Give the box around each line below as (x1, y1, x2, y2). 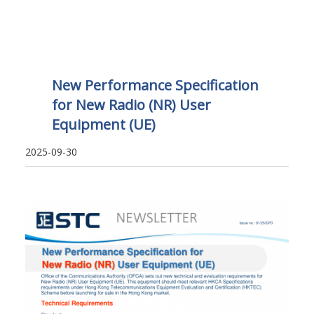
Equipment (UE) (51, 115, 156, 135)
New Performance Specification (51, 76, 259, 95)
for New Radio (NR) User (51, 95, 211, 115)
